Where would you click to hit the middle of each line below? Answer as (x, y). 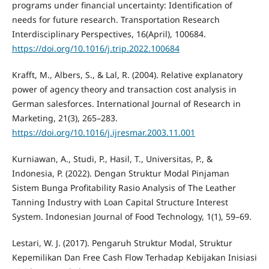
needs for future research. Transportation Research (116, 19)
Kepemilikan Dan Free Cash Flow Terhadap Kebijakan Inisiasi (134, 257)
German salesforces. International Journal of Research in (126, 103)
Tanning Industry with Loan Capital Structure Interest (120, 202)
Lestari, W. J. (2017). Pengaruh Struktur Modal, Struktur (122, 243)
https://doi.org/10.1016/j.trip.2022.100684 (95, 48)
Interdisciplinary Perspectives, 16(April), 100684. (109, 34)
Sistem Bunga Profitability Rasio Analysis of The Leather (124, 187)
